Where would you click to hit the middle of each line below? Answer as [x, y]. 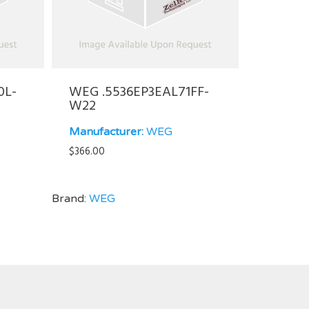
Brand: [71, 199]
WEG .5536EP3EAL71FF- [139, 93]
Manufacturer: [107, 132]
